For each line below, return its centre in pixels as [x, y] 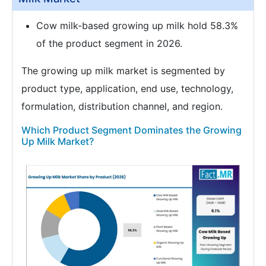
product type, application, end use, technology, [127, 89]
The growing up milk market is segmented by [123, 71]
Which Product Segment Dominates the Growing [132, 130]
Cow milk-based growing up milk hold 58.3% [137, 26]
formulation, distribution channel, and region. [122, 107]
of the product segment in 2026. [109, 44]
